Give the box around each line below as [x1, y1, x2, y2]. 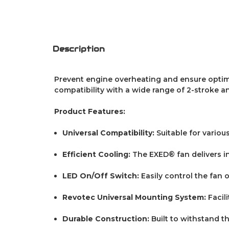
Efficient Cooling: [62, 149, 131, 159]
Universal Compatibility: [62, 128, 155, 138]
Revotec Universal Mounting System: [62, 192, 207, 202]
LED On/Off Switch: [62, 171, 140, 180]
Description [52, 43, 105, 54]
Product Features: [54, 106, 125, 116]
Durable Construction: [62, 214, 150, 223]
